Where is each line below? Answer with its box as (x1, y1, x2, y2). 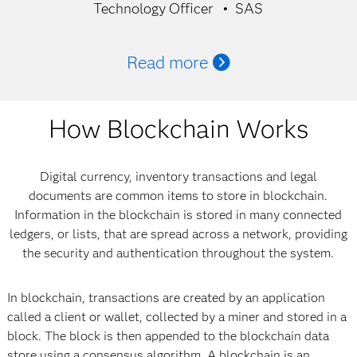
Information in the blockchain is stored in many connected (14, 207, 343, 222)
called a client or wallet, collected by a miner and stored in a (6, 309, 347, 324)
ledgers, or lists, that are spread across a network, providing (9, 226, 347, 241)
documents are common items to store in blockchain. (29, 188, 328, 203)
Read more (126, 52, 208, 73)
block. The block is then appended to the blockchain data (6, 328, 329, 343)
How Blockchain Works (48, 113, 308, 144)
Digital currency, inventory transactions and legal (39, 169, 317, 184)
